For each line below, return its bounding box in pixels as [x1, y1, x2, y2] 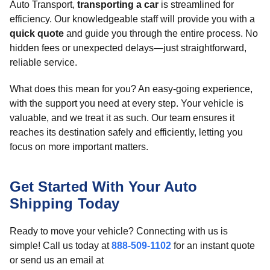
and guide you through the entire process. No [64, 28, 258, 39]
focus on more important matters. [10, 142, 148, 152]
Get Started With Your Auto [10, 178, 198, 195]
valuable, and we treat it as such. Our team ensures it [10, 113, 234, 123]
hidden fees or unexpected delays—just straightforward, [10, 43, 246, 53]
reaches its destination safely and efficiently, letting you [10, 127, 243, 137]
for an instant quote [171, 240, 255, 251]
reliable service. [10, 57, 77, 67]
